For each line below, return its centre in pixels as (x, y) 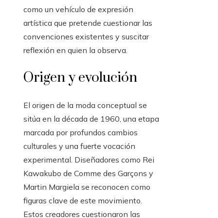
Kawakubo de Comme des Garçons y (88, 173)
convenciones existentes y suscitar (86, 36)
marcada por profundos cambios (81, 132)
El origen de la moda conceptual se (85, 105)
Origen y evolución (80, 78)
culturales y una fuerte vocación (79, 146)
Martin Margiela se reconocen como (87, 187)
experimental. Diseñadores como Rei (89, 160)
